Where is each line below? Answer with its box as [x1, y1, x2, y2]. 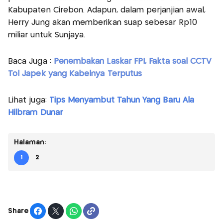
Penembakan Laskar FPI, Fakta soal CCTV [53, 58, 212, 66]
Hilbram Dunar [8, 109, 63, 117]
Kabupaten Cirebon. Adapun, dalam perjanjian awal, [8, 6, 206, 14]
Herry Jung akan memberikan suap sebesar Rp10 [8, 19, 197, 27]
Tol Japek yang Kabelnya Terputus [8, 70, 142, 78]
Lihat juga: [8, 97, 49, 105]
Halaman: [14, 139, 46, 146]
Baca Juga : [8, 58, 54, 66]
